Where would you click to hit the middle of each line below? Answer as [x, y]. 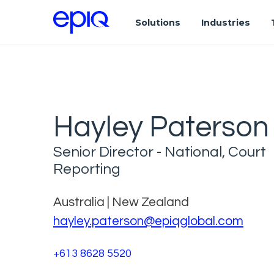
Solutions [157, 22]
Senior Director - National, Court [160, 152]
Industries [225, 22]
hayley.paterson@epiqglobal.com [148, 221]
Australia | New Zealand [121, 202]
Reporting [87, 169]
